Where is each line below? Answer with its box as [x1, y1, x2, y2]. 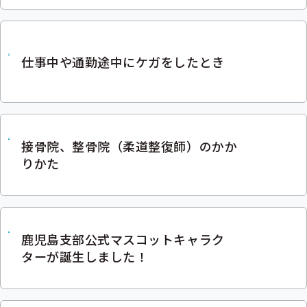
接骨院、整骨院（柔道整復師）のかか [21, 137, 238, 155]
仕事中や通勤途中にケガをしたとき [21, 52, 225, 71]
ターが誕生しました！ [21, 247, 149, 265]
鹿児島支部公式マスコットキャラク [21, 230, 225, 248]
